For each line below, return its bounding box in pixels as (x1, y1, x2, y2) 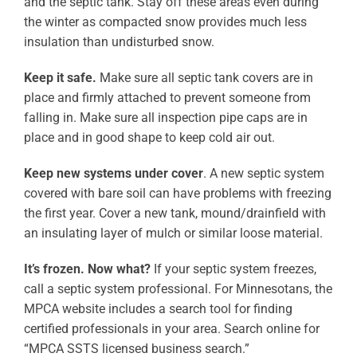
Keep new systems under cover (23, 166, 203, 181)
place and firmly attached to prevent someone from (23, 90, 311, 105)
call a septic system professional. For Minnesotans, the (23, 281, 332, 296)
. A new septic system (202, 166, 324, 181)
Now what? (87, 261, 151, 277)
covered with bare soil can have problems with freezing (23, 186, 331, 201)
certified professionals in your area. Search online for (23, 321, 320, 336)
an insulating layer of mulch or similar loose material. (23, 226, 323, 241)
